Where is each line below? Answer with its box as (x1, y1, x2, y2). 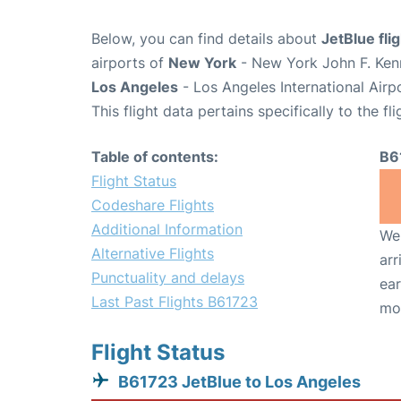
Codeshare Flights (91, 196, 214, 214)
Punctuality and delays (91, 269, 244, 286)
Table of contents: (91, 148, 218, 166)
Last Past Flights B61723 (91, 293, 258, 311)
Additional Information (91, 220, 243, 238)
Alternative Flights (91, 244, 214, 262)
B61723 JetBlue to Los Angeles (118, 372, 361, 391)
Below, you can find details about (91, 30, 321, 47)
